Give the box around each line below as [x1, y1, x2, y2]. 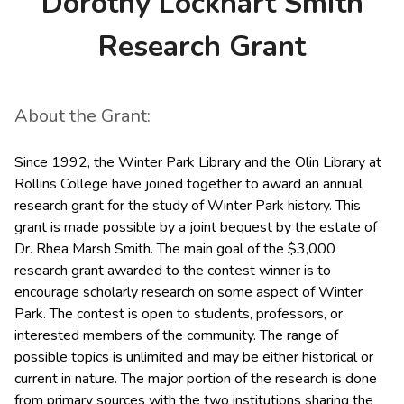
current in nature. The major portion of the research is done [14, 369, 377, 389]
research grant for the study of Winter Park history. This [14, 196, 361, 216]
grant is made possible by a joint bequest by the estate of [14, 217, 377, 237]
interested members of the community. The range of [14, 326, 338, 345]
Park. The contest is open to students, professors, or [14, 304, 343, 324]
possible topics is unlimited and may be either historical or [14, 347, 373, 367]
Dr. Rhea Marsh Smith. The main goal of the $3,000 [14, 239, 335, 259]
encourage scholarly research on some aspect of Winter [14, 282, 363, 302]
